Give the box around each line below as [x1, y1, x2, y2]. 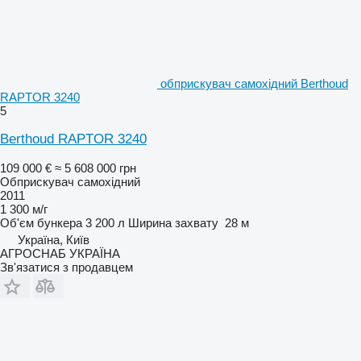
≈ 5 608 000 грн [55, 160, 136, 175]
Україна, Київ [18, 232, 89, 247]
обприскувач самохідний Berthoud [160, 76, 348, 90]
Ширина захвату [128, 215, 218, 230]
